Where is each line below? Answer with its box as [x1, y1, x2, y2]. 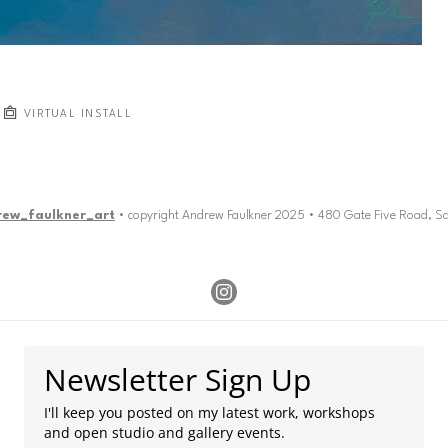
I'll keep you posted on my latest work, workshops [44, 402, 375, 422]
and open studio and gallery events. [44, 422, 285, 442]
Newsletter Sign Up [44, 358, 311, 400]
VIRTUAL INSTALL [19, 108, 133, 120]
